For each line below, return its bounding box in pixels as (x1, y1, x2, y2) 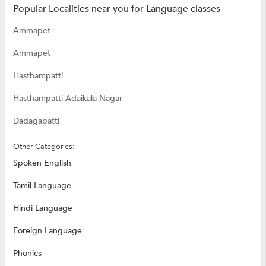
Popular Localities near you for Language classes (12, 2, 220, 15)
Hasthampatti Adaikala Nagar (12, 92, 122, 104)
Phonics (12, 247, 42, 259)
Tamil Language (12, 179, 71, 191)
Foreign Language (12, 224, 82, 236)
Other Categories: (12, 141, 75, 152)
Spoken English (12, 157, 71, 169)
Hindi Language (12, 202, 72, 214)
